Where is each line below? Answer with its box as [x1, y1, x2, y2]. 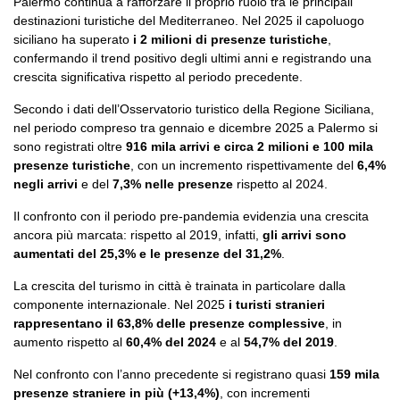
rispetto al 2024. [233, 176, 328, 191]
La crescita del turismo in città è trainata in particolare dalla [13, 278, 346, 293]
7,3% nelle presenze [112, 176, 233, 191]
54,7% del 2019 [244, 334, 334, 349]
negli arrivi [13, 176, 78, 191]
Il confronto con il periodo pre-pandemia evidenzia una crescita [13, 208, 369, 223]
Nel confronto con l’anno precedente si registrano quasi [13, 366, 329, 381]
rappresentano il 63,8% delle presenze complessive [13, 315, 325, 330]
